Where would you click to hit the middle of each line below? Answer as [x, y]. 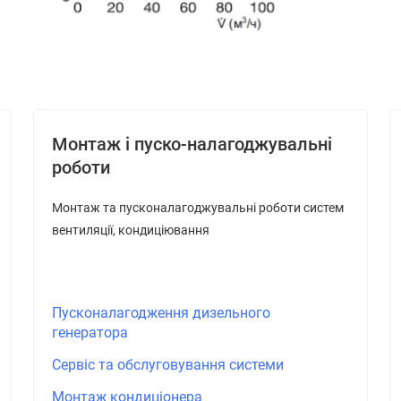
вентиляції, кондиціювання [130, 230]
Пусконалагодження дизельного [161, 313]
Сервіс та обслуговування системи [167, 365]
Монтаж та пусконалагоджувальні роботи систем [197, 208]
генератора [90, 333]
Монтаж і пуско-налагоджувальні [192, 145]
